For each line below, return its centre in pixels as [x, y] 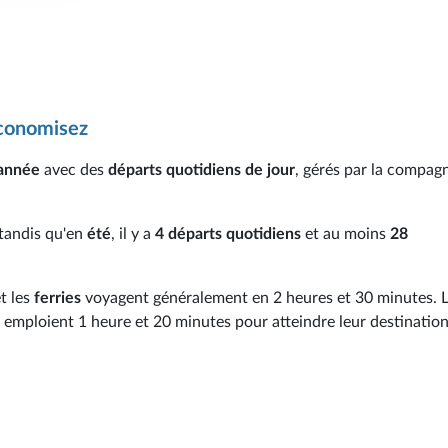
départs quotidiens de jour [201, 169]
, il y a [133, 233]
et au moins [345, 233]
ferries [57, 297]
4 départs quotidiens [228, 233]
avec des [74, 169]
